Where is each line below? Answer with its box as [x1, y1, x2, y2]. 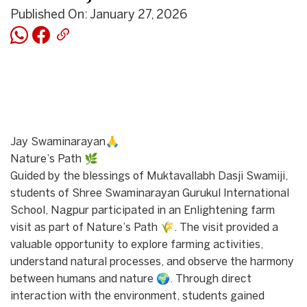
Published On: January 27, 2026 [10, 10, 187, 22]
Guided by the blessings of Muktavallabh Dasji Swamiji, [10, 171, 288, 182]
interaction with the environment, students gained [10, 291, 265, 302]
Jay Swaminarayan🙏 [10, 136, 119, 147]
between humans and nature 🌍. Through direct [10, 273, 251, 284]
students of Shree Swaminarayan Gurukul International [10, 188, 289, 199]
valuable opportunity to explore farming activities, [10, 239, 263, 250]
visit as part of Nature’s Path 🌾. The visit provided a [10, 222, 278, 233]
